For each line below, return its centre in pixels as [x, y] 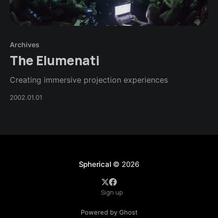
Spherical [95, 164]
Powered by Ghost [109, 212]
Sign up [111, 192]
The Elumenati [55, 61]
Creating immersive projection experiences [89, 80]
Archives [25, 45]
